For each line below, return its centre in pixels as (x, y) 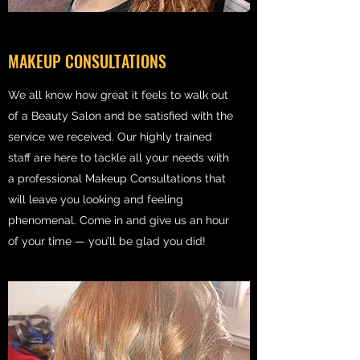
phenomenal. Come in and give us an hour (119, 220)
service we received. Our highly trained (110, 137)
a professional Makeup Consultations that (117, 178)
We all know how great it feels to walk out (118, 95)
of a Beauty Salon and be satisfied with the (121, 116)
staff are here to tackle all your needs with (119, 157)
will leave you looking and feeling (96, 199)
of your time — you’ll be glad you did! (107, 241)
